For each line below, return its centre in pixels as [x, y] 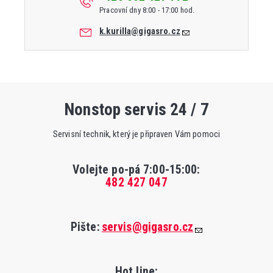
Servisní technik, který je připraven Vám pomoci [136, 134]
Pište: [85, 227]
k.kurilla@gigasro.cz [140, 31]
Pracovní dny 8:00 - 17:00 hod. [147, 10]
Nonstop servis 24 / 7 [136, 110]
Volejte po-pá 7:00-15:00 [135, 169]
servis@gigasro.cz [147, 227]
